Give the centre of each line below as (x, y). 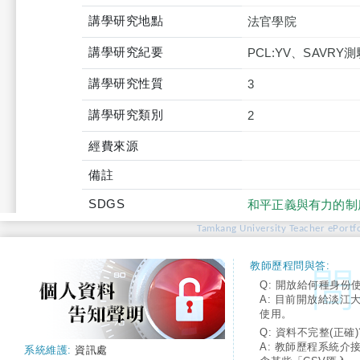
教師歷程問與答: (290, 266)
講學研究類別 (126, 115)
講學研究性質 (126, 83)
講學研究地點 (126, 20)
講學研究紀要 (126, 52)
